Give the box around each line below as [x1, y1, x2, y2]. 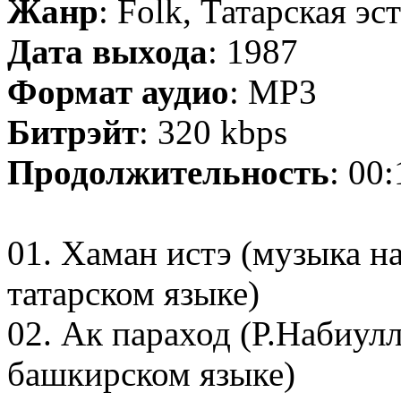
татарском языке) [7, 274, 260, 313]
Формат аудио [7, 73, 229, 112]
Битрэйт [7, 113, 139, 152]
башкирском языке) [7, 354, 295, 394]
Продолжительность [7, 153, 329, 192]
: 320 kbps [139, 113, 287, 152]
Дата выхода [7, 32, 208, 72]
